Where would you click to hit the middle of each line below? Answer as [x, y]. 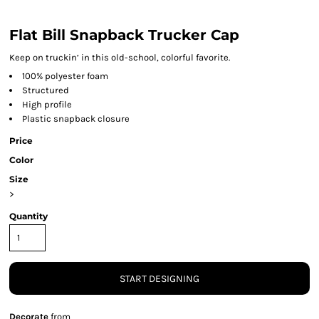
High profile [47, 104]
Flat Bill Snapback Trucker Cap [124, 35]
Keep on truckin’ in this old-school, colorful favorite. [120, 57]
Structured [46, 90]
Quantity [28, 216]
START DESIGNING [159, 279]
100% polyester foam [65, 76]
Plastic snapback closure [76, 119]
